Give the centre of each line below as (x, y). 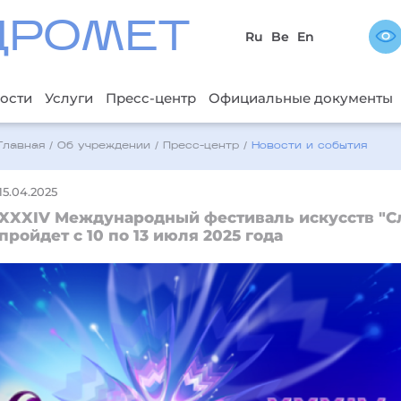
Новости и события (310, 146)
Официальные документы (300, 98)
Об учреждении (104, 146)
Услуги (68, 98)
